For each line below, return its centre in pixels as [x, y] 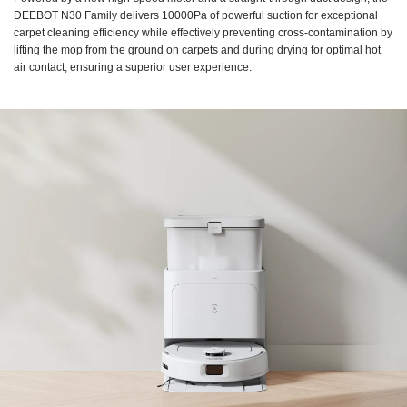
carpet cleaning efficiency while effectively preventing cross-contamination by [203, 32]
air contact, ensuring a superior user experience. [133, 67]
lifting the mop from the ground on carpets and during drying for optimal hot [197, 50]
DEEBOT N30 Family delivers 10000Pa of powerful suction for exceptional [196, 15]
